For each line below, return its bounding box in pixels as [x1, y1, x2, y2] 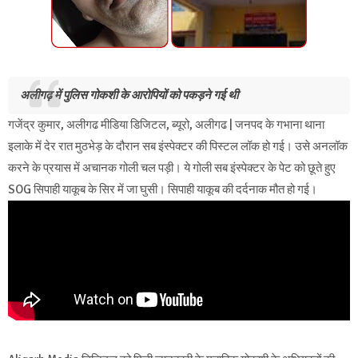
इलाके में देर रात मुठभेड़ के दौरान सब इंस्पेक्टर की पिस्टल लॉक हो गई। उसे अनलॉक [8, 138, 348, 153]
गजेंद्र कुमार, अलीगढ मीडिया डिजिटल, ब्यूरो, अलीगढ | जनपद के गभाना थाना [8, 117, 324, 132]
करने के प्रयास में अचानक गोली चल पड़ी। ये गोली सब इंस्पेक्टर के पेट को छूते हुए [8, 160, 336, 175]
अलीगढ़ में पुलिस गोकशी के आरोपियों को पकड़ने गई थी [20, 87, 238, 102]
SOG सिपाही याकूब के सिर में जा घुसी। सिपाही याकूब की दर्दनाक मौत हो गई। [8, 181, 317, 197]
